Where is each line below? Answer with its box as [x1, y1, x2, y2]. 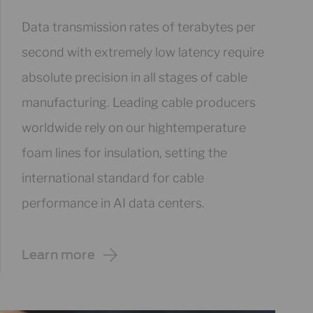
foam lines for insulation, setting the [21, 145, 227, 160]
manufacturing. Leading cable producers [21, 94, 256, 110]
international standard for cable [21, 170, 204, 185]
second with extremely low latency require [21, 44, 264, 59]
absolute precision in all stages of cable [21, 69, 247, 85]
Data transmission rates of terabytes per [21, 19, 256, 34]
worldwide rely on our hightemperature [21, 119, 246, 135]
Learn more [21, 247, 95, 263]
